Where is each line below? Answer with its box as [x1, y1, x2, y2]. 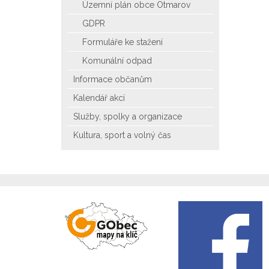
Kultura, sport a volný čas [73, 130, 171, 140]
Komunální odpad [82, 56, 152, 65]
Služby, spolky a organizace [73, 112, 182, 121]
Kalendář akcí [73, 93, 125, 103]
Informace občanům [73, 74, 152, 84]
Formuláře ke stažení [82, 37, 163, 47]
